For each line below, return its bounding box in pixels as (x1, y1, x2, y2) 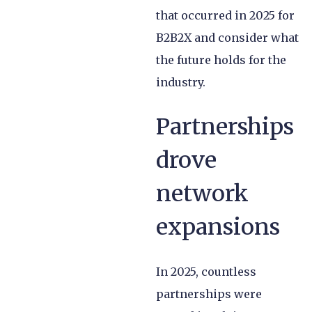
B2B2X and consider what (156, 30, 299, 45)
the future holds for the (156, 52, 286, 67)
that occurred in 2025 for (156, 8, 295, 22)
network (156, 179, 249, 208)
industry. (156, 75, 208, 89)
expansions (156, 212, 280, 241)
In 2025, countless (156, 264, 256, 279)
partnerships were (156, 286, 262, 301)
